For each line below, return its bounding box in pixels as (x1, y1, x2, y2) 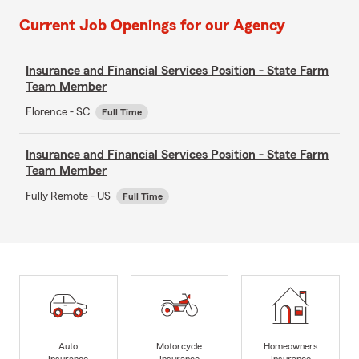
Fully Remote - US (26, 190, 113, 202)
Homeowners (263, 341, 318, 352)
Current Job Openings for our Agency (19, 17, 285, 34)
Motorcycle (156, 341, 203, 352)
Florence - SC (26, 106, 92, 118)
